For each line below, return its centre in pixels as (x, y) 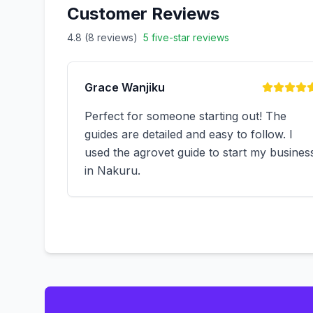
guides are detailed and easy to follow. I (189, 134)
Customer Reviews (143, 14)
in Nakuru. (112, 170)
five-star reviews (189, 37)
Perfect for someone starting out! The (185, 116)
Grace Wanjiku (125, 87)
